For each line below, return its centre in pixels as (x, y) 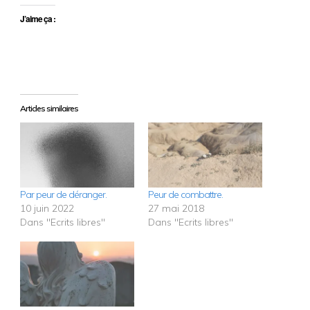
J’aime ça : (37, 18)
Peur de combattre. (185, 195)
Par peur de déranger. (63, 195)
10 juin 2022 (47, 209)
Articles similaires (49, 108)
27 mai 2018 (176, 209)
